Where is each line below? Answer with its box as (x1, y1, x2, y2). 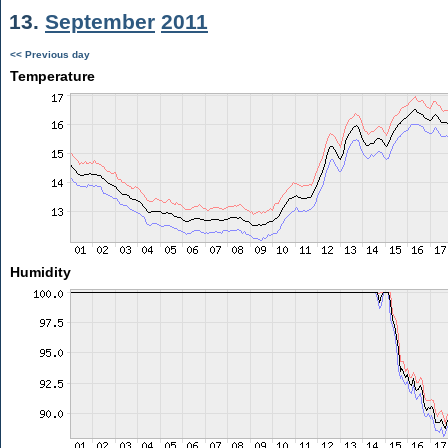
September (45, 10, 155, 33)
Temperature (9, 68, 95, 84)
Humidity (9, 264, 71, 280)
